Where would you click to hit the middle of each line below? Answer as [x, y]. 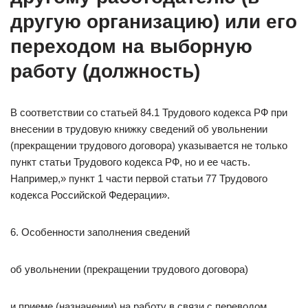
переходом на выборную [131, 46]
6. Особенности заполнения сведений [100, 232]
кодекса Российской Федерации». [90, 195]
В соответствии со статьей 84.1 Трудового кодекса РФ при [149, 112]
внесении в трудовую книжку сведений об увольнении [139, 129]
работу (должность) [105, 71]
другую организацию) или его [154, 22]
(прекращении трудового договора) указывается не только [149, 145]
